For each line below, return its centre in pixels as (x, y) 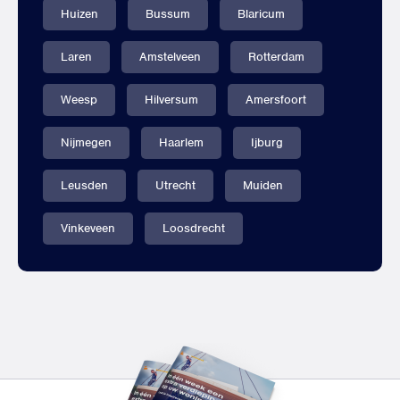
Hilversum (171, 100)
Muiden (263, 185)
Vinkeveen (88, 228)
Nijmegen (86, 142)
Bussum (168, 14)
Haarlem (181, 142)
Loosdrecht (194, 228)
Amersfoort (276, 100)
